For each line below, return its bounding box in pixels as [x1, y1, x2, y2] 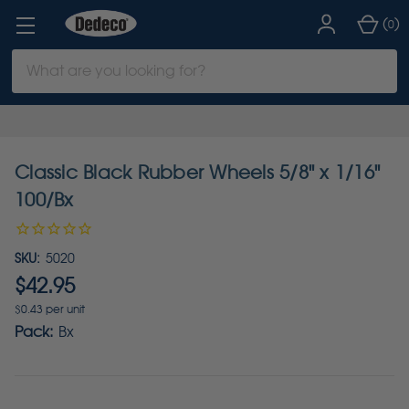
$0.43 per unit [15, 302, 85, 316]
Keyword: [11, 72, 77, 90]
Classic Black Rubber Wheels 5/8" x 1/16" [15, 162, 380, 184]
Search [11, 50, 61, 68]
